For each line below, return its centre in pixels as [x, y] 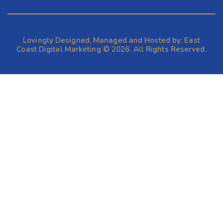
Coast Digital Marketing [59, 50]
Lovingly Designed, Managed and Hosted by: [104, 41]
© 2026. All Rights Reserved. [154, 50]
